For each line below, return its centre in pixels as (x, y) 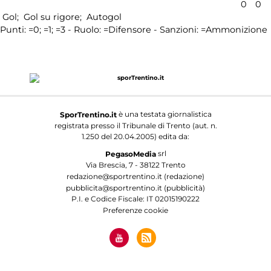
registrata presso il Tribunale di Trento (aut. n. (135, 125)
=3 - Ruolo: (80, 30)
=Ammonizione (234, 30)
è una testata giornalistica (164, 114)
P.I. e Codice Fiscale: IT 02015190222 (135, 198)
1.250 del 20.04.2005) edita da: (135, 136)
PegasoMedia (130, 154)
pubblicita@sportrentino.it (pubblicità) (135, 188)
